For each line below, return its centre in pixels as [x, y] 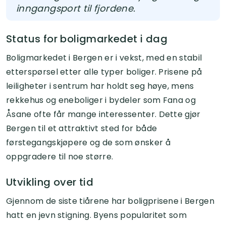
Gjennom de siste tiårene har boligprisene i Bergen [110, 201]
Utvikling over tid [50, 182]
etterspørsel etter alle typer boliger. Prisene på [104, 72]
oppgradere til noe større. [60, 156]
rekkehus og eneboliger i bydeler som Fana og [101, 100]
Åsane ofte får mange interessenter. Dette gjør [103, 114]
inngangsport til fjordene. [76, 8]
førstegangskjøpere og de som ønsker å [88, 142]
